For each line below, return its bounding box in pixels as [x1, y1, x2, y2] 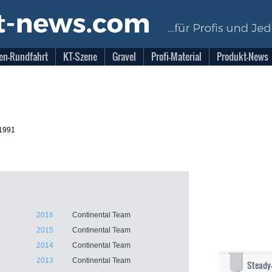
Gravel [112, 49, 136, 64]
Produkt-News [217, 49, 268, 64]
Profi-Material [151, 49, 202, 64]
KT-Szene [63, 49, 97, 64]
